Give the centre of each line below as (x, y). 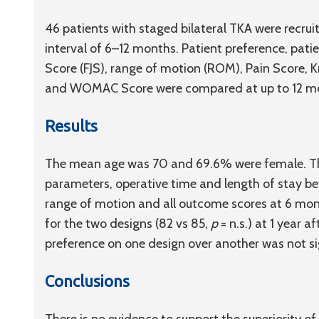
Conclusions (87, 281)
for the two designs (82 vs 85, (128, 224)
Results (71, 126)
